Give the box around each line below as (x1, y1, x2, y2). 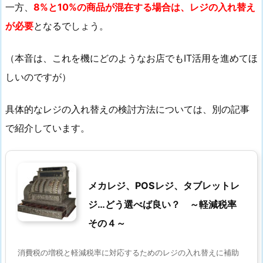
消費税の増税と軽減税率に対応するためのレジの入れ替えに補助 (18, 248, 239, 258)
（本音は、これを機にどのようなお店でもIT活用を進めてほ (5, 52, 258, 64)
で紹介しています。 (5, 122, 90, 134)
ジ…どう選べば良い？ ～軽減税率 (88, 198, 237, 210)
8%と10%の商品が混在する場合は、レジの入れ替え (33, 1, 255, 14)
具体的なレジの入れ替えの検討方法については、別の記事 (5, 103, 249, 115)
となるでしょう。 (33, 20, 109, 32)
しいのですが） (5, 70, 71, 83)
